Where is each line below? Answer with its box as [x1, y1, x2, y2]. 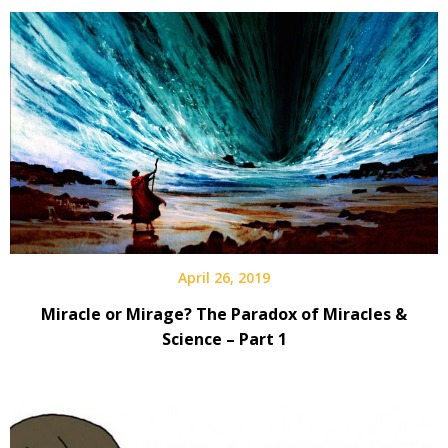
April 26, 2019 [178, 267, 270, 287]
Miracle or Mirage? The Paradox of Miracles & [41, 302, 407, 325]
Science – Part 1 [161, 327, 287, 350]
